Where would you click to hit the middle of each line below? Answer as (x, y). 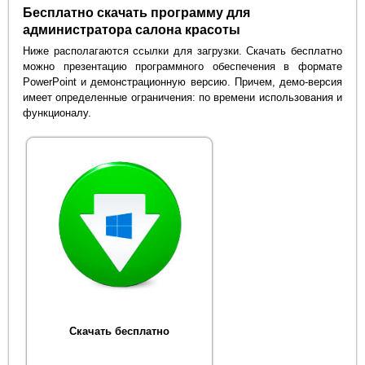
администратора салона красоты (132, 29)
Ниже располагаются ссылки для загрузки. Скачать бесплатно (182, 51)
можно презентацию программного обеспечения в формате (182, 66)
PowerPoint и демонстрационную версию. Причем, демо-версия (182, 81)
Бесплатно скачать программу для (137, 12)
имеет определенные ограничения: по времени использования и (182, 97)
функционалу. (57, 112)
